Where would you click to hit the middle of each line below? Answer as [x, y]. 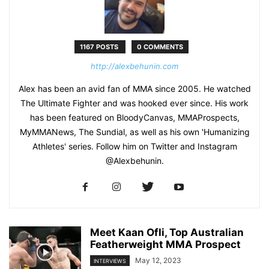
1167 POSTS [100, 47]
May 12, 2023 [158, 260]
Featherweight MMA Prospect [165, 244]
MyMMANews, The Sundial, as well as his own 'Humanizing [134, 132]
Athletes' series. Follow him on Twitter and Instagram [134, 146]
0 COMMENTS [160, 47]
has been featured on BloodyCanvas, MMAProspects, [134, 117]
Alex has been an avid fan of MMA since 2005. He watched [134, 89]
